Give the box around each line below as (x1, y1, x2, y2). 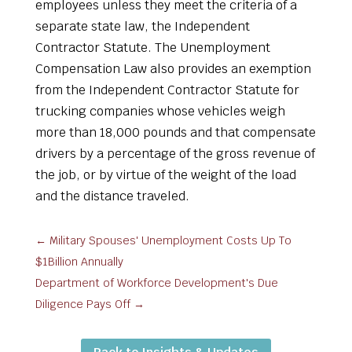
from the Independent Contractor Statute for (35, 82, 299, 99)
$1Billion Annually (35, 255, 123, 269)
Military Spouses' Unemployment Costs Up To (49, 233, 291, 248)
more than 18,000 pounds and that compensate (35, 124, 316, 141)
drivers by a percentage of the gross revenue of (35, 145, 315, 163)
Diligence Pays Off (35, 297, 130, 312)
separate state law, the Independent (35, 18, 250, 35)
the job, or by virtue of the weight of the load (35, 167, 296, 184)
